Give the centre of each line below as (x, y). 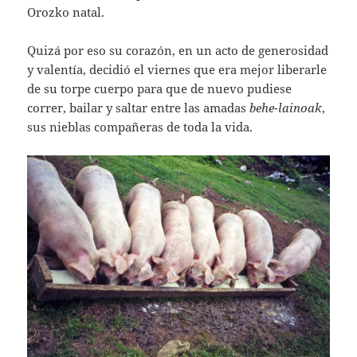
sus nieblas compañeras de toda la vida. (140, 126)
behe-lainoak (286, 107)
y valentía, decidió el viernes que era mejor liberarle (177, 69)
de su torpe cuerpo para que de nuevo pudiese (160, 88)
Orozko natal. (66, 12)
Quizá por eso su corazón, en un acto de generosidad (178, 50)
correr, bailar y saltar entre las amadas (139, 107)
